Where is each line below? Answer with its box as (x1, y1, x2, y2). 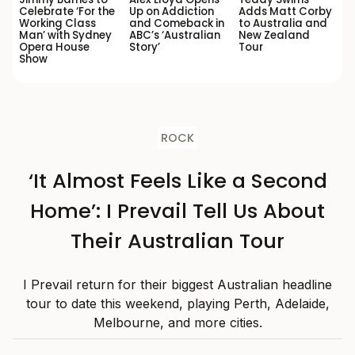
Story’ (128, 40, 160, 55)
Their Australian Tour (71, 227, 284, 256)
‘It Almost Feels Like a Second (28, 166, 327, 196)
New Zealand (239, 28, 311, 44)
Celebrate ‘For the (19, 4, 115, 20)
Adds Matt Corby (239, 4, 333, 20)
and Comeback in (128, 16, 224, 32)
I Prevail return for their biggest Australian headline (23, 277, 332, 293)
